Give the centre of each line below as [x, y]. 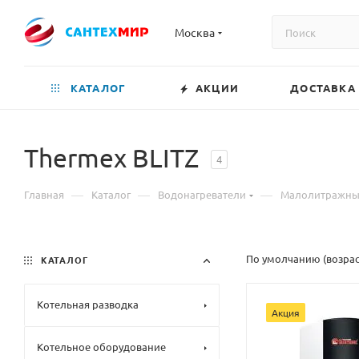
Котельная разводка [88, 305]
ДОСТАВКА [323, 88]
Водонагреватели [202, 194]
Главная [44, 194]
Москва [195, 32]
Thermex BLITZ [114, 157]
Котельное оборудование [101, 347]
